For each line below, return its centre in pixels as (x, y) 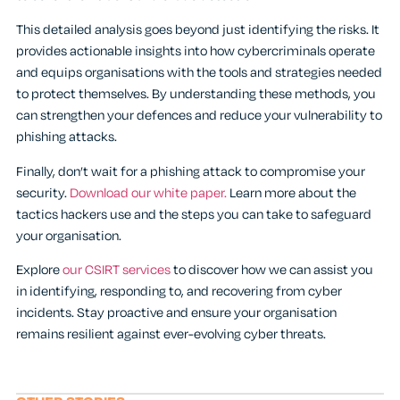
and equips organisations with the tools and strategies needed (199, 73)
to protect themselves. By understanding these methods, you (196, 95)
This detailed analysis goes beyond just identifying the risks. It (198, 30)
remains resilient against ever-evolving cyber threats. (171, 334)
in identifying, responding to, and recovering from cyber (179, 291)
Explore (39, 270)
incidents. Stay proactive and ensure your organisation (176, 312)
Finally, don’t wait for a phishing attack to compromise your (191, 171)
